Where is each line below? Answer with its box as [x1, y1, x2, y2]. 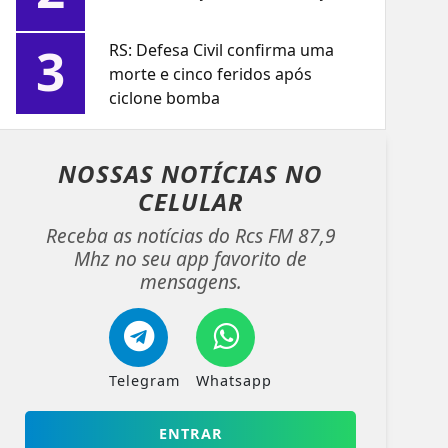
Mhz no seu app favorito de [74, 245, 308, 273]
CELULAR [137, 185, 244, 219]
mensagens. [139, 268, 242, 296]
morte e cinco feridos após [109, 63, 313, 86]
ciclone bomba [109, 87, 221, 110]
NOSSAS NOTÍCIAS [58, 157, 286, 191]
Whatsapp [196, 371, 273, 391]
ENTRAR [158, 424, 223, 444]
